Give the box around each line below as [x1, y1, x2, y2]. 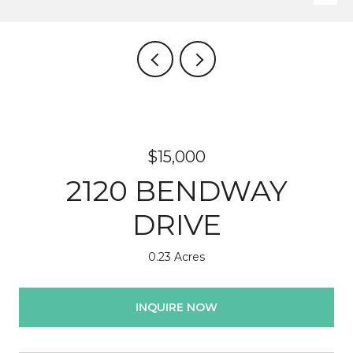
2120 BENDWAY [65, 173, 288, 208]
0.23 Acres [148, 250, 205, 264]
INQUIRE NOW [136, 299, 217, 314]
